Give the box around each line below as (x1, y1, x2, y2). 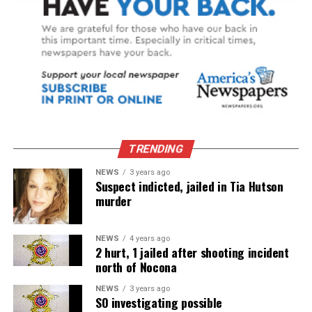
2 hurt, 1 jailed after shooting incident (95, 242, 289, 261)
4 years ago (129, 233, 170, 243)
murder (95, 191, 132, 210)
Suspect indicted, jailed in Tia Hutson (95, 176, 283, 195)
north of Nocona (95, 257, 177, 276)
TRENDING (127, 141, 185, 155)
